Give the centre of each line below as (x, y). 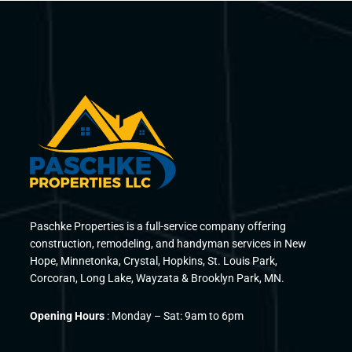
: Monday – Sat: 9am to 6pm (174, 316)
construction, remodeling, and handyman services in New (169, 244)
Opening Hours (68, 316)
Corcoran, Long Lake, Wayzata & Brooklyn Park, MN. (158, 279)
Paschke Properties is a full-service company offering (158, 227)
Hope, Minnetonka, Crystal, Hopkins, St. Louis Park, (154, 261)
